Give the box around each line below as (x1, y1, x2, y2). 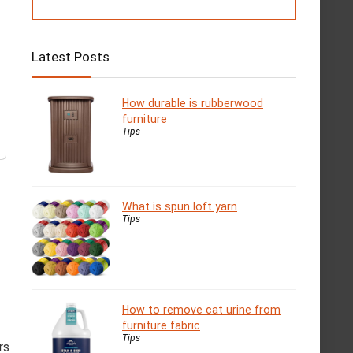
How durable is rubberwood (122, 97, 263, 110)
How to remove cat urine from (122, 303, 281, 317)
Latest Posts (32, 49, 110, 65)
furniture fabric (122, 319, 200, 333)
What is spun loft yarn (122, 200, 237, 214)
